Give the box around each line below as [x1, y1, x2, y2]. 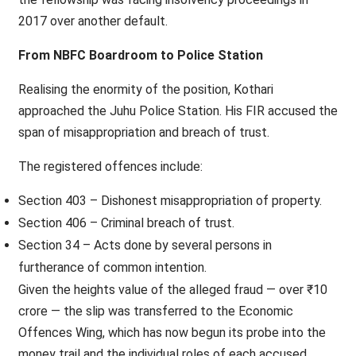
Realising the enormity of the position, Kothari [17, 82, 273, 97]
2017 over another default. [17, 14, 168, 29]
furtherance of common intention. [17, 260, 207, 275]
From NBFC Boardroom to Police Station [17, 48, 263, 63]
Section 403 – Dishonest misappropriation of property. [17, 193, 322, 208]
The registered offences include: [17, 159, 203, 174]
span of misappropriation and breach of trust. [17, 125, 269, 140]
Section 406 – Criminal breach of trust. [17, 215, 234, 230]
